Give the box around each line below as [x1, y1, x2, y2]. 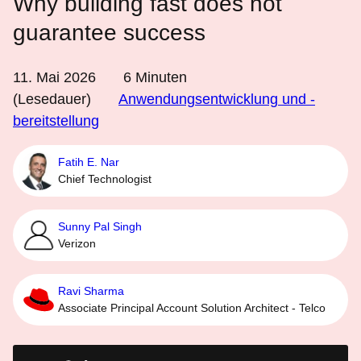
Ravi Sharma [58, 284, 124, 297]
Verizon [58, 237, 96, 250]
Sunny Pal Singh [58, 220, 142, 233]
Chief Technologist [58, 172, 151, 185]
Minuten [131, 69, 187, 85]
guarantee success [13, 20, 205, 45]
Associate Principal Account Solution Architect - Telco [58, 301, 326, 314]
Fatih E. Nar [58, 156, 119, 168]
